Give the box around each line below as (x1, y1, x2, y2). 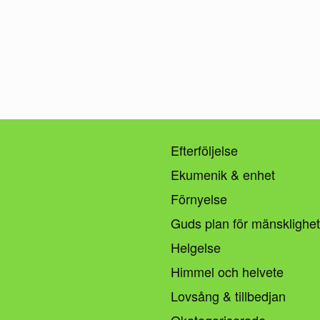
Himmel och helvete (171, 261, 284, 281)
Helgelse (171, 237, 221, 256)
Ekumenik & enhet (171, 164, 275, 184)
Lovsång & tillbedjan (171, 286, 286, 305)
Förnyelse (171, 189, 227, 208)
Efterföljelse (171, 140, 238, 159)
